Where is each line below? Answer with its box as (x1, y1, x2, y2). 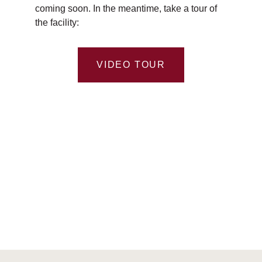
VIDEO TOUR (96, 60, 166, 70)
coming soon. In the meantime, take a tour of (35, 4, 217, 13)
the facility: (35, 18, 79, 27)
